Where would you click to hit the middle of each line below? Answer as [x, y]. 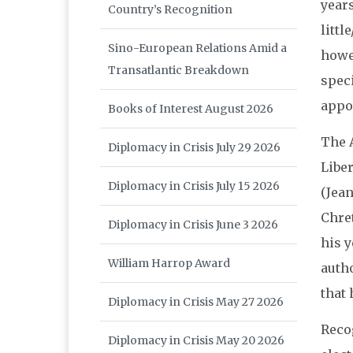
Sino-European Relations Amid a [197, 48]
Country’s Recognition [170, 10]
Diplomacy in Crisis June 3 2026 [193, 225]
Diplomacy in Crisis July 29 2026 [194, 148]
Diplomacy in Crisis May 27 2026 [196, 302]
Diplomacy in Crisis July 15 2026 [194, 186]
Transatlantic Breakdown [178, 71]
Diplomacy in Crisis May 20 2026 [196, 341]
